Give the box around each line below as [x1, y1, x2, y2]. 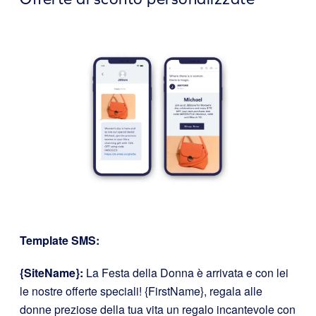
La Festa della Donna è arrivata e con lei [83, 265, 288, 281]
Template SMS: [20, 232, 99, 249]
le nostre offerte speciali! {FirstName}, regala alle [20, 283, 262, 300]
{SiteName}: [20, 265, 83, 281]
